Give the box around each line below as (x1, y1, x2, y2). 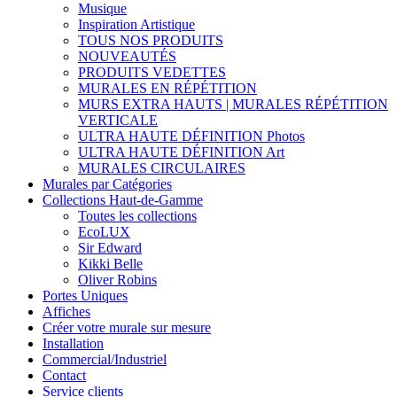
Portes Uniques (43, 288, 128, 303)
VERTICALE (78, 113, 158, 128)
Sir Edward (78, 240, 142, 255)
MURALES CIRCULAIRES (78, 160, 245, 175)
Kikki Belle (78, 256, 143, 271)
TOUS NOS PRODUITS (78, 33, 223, 48)
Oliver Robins (78, 272, 157, 287)
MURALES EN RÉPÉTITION (78, 81, 257, 96)
